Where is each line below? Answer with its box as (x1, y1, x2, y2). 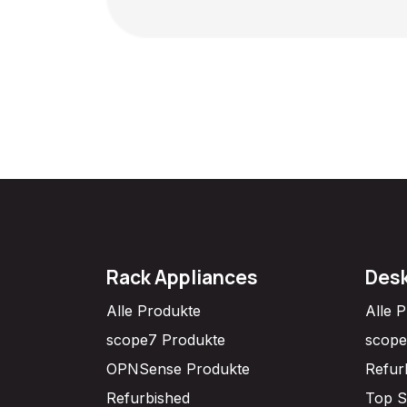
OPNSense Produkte (106, 360, 250, 379)
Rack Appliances (106, 264, 258, 291)
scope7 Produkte (106, 331, 225, 350)
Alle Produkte (106, 302, 201, 321)
